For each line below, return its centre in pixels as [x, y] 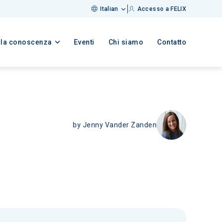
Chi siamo [126, 42]
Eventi [84, 42]
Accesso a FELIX [162, 9]
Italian [109, 9]
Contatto [172, 42]
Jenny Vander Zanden [119, 125]
